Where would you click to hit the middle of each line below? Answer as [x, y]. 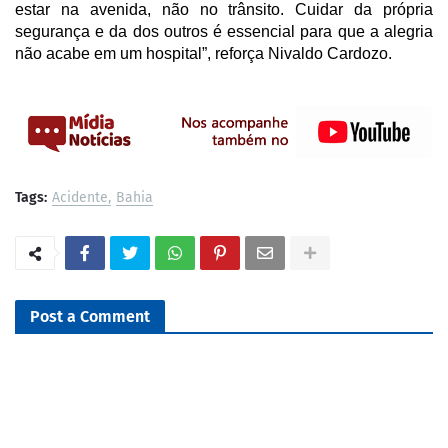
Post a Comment [90, 316]
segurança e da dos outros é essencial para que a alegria [224, 31]
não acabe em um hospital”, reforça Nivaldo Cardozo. [203, 53]
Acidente [80, 197]
